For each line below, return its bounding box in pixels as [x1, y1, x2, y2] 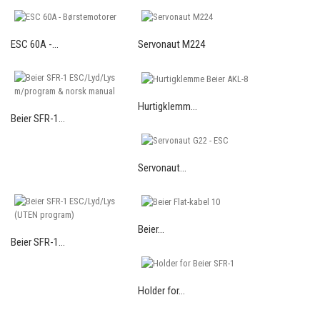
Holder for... [138, 284, 185, 297]
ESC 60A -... [11, 38, 59, 51]
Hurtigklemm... [138, 99, 197, 113]
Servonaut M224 [138, 38, 205, 51]
